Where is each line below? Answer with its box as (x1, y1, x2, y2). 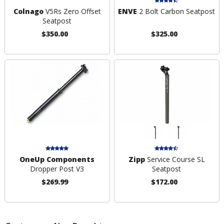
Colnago (13, 6, 43, 16)
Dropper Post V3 (30, 163, 84, 173)
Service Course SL (144, 154, 205, 164)
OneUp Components (19, 154, 95, 164)
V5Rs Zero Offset (43, 6, 101, 16)
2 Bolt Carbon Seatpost (137, 6, 215, 16)
